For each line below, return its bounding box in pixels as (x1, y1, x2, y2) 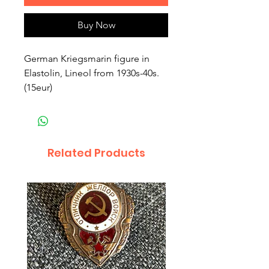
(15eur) (24, 82, 52, 94)
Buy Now (77, 19, 115, 31)
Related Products (47, 145, 145, 161)
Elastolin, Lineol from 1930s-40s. (24, 67, 159, 79)
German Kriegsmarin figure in (24, 53, 150, 65)
